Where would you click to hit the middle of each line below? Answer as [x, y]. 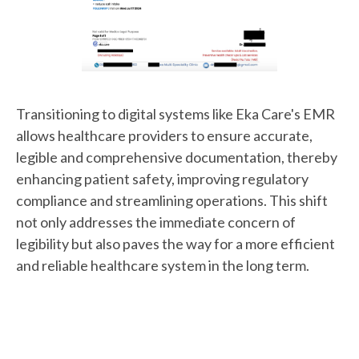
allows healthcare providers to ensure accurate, [164, 136]
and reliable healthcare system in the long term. [163, 266]
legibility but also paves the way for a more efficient [175, 244]
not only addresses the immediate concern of [156, 222]
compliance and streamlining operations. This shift [172, 201]
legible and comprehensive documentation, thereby [177, 157]
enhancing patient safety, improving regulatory [162, 179]
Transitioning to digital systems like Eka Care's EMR [175, 114]
